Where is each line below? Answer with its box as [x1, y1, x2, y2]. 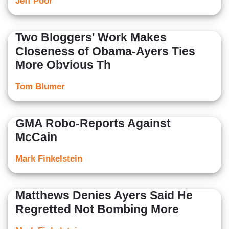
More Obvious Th [15, 58, 111, 72]
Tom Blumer [15, 82, 65, 92]
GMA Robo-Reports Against [15, 117, 171, 130]
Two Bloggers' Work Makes [15, 31, 167, 44]
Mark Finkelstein [15, 154, 82, 164]
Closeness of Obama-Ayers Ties [15, 44, 195, 58]
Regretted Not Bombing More [15, 202, 179, 216]
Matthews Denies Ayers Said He [15, 189, 193, 202]
